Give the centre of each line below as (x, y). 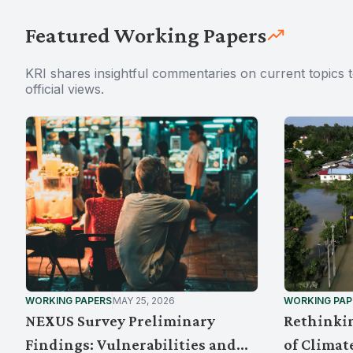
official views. (65, 89)
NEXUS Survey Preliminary (120, 321)
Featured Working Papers (146, 35)
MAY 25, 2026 (144, 301)
